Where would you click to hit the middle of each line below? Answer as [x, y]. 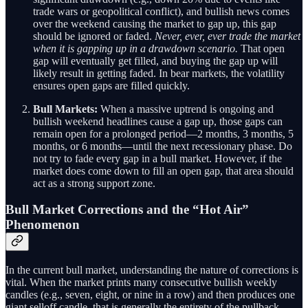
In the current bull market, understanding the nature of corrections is [152, 269]
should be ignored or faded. [94, 36]
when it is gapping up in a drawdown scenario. [135, 48]
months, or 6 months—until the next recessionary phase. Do [163, 146]
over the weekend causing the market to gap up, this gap [155, 23]
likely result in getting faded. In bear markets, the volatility [159, 73]
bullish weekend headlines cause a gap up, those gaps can [158, 121]
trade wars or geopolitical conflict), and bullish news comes [161, 11]
